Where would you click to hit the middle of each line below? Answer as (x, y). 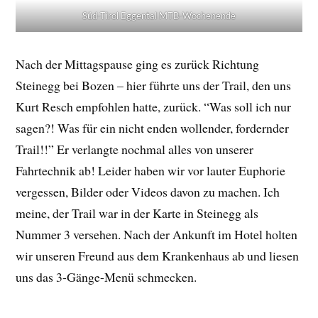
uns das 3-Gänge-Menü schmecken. (106, 276)
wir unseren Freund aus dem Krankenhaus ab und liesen (158, 255)
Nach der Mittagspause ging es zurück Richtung (138, 64)
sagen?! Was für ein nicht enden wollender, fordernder (153, 127)
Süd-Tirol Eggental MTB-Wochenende (159, 15)
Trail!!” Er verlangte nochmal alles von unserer (135, 149)
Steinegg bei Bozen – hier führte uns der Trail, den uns (154, 85)
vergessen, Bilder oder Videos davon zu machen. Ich (148, 191)
